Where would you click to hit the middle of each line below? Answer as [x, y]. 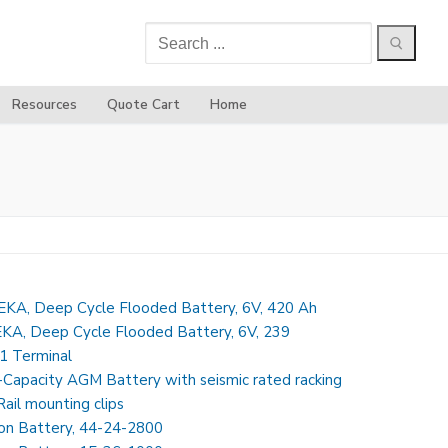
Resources [44, 104]
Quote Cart [143, 104]
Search [168, 34]
